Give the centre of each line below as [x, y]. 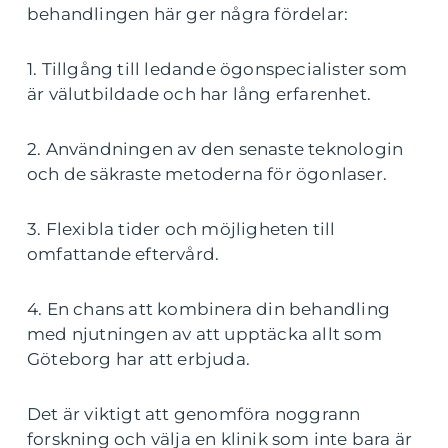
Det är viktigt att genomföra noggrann [194, 413]
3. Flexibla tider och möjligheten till [181, 228]
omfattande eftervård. [123, 253]
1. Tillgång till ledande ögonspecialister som [217, 68]
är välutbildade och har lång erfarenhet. [199, 93]
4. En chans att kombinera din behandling [209, 308]
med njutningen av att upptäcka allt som [204, 333]
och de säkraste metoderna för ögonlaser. [207, 173]
